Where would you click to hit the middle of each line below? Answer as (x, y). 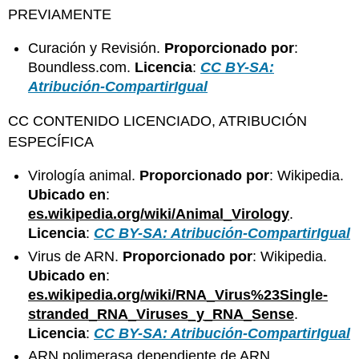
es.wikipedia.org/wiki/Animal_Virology (159, 214)
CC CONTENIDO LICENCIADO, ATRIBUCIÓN (158, 121)
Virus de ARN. (76, 256)
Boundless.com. (82, 68)
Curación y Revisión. (97, 48)
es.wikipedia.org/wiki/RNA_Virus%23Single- (178, 294)
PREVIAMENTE (60, 14)
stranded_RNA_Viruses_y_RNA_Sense (161, 314)
